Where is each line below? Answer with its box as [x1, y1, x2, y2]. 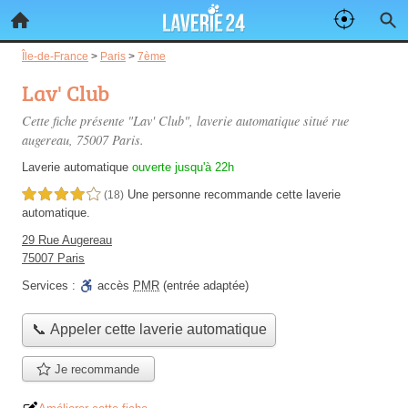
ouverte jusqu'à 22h [132, 160, 234, 174]
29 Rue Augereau [22, 233, 112, 247]
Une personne [127, 188, 204, 201]
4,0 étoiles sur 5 [22, 189, 100, 201]
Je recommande [51, 362, 140, 376]
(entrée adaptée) [159, 279, 249, 292]
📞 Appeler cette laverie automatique [31, 321, 267, 338]
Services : [22, 279, 79, 292]
